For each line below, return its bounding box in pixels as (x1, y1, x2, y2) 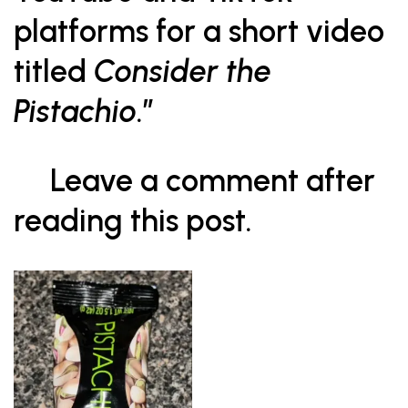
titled (14, 53, 94, 90)
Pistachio (14, 93, 137, 130)
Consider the (94, 53, 271, 90)
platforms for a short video (14, 13, 384, 50)
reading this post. (14, 202, 252, 240)
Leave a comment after (14, 162, 375, 199)
